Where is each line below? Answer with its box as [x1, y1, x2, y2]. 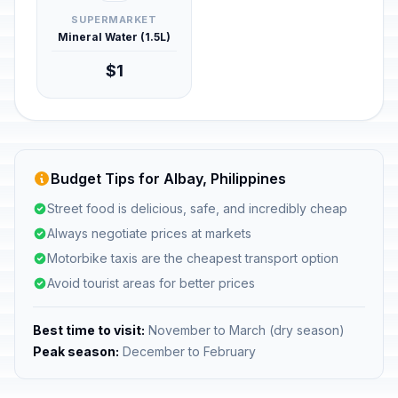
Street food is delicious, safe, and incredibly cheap [47, 201, 347, 216]
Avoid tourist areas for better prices [47, 275, 255, 291]
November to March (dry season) [145, 322, 345, 338]
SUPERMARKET [71, 13, 157, 26]
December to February [119, 344, 256, 359]
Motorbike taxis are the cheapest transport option [47, 251, 338, 266]
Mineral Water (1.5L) [58, 30, 171, 44]
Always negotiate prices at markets [47, 226, 251, 241]
